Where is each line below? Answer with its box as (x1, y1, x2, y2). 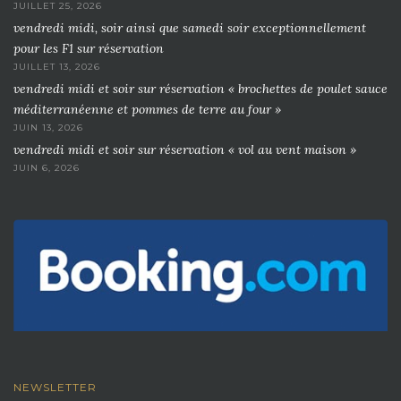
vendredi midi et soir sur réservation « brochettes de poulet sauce (13, 80, 388, 97)
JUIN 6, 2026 (13, 161, 80, 174)
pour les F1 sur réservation (13, 39, 164, 56)
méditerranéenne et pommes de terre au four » (13, 100, 281, 117)
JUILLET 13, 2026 (13, 60, 100, 73)
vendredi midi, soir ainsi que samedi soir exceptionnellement (13, 19, 366, 36)
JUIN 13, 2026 (13, 121, 83, 133)
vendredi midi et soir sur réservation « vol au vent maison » (13, 141, 356, 158)
